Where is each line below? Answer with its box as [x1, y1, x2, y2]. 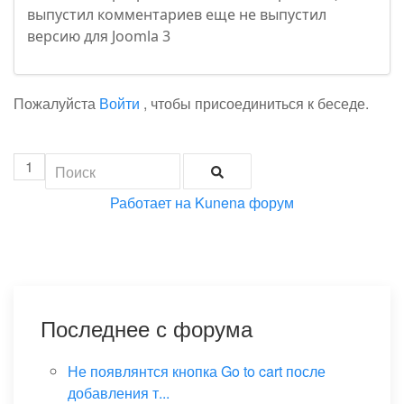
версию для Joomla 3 [27, 26, 170, 47]
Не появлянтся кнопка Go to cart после [68, 361, 326, 382]
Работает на [110, 192, 191, 214]
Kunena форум [195, 192, 294, 214]
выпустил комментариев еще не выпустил [27, 5, 326, 25]
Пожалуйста [14, 93, 99, 115]
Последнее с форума [41, 312, 252, 344]
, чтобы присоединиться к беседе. [140, 93, 369, 115]
